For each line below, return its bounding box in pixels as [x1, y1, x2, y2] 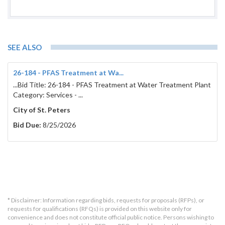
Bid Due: [13, 121, 41, 130]
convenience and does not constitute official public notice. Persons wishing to [8, 213, 214, 221]
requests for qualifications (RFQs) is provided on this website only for [8, 205, 192, 213]
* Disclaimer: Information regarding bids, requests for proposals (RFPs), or [8, 196, 204, 204]
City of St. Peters [13, 105, 70, 115]
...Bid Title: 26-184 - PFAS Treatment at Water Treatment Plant [13, 80, 211, 89]
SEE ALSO [8, 43, 42, 52]
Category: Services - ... [13, 90, 83, 99]
